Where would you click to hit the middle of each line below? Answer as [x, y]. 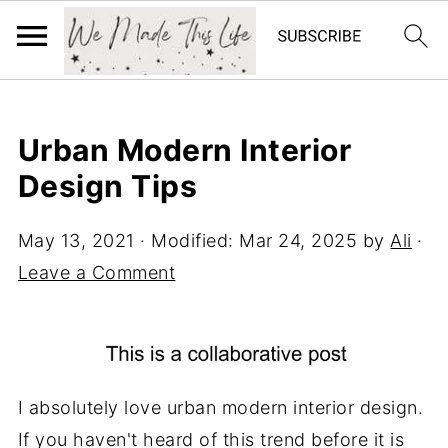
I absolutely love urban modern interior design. [220, 407]
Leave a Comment [96, 272]
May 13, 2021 [76, 240]
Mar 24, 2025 [298, 240]
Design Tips [107, 186]
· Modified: [187, 240]
